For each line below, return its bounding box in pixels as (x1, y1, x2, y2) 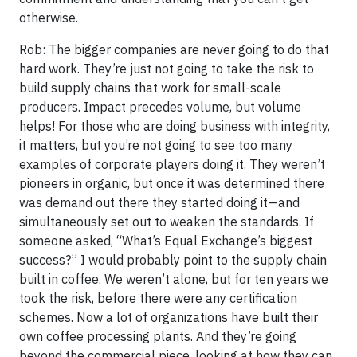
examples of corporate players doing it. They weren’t (19, 155, 325, 172)
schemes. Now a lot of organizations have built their (19, 308, 318, 325)
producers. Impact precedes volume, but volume (19, 98, 301, 115)
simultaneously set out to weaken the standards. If (19, 213, 314, 229)
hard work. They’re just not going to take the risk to (19, 60, 314, 76)
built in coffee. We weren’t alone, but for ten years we (19, 270, 328, 287)
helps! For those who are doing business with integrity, (19, 117, 330, 134)
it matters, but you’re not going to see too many (19, 136, 292, 153)
